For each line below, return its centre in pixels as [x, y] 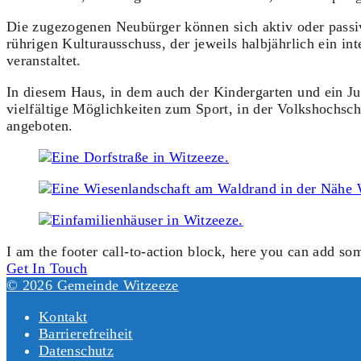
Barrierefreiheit [86, 333]
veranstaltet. [44, 60]
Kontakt [63, 316]
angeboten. [40, 125]
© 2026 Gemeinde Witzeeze [93, 285]
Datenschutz [76, 350]
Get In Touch [47, 268]
